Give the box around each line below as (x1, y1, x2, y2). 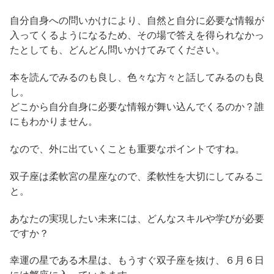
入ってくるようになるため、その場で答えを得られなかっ (10, 30, 264, 41)
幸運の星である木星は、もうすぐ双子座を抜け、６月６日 (10, 255, 264, 266)
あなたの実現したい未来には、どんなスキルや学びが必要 (10, 213, 264, 224)
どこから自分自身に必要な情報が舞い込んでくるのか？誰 (10, 102, 264, 113)
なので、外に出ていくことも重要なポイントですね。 (10, 143, 245, 154)
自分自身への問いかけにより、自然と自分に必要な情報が (10, 15, 264, 26)
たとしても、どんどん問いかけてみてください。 (10, 45, 225, 56)
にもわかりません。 (10, 116, 98, 127)
